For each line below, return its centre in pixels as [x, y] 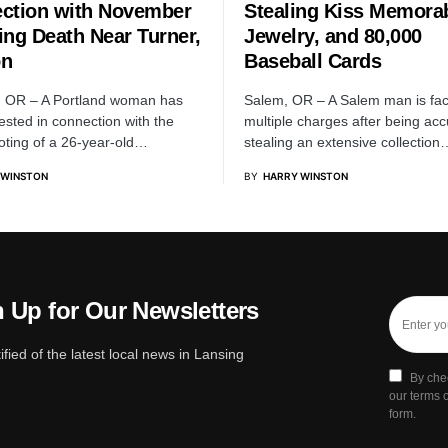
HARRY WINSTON [305, 175]
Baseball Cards [312, 60]
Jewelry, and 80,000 [333, 35]
